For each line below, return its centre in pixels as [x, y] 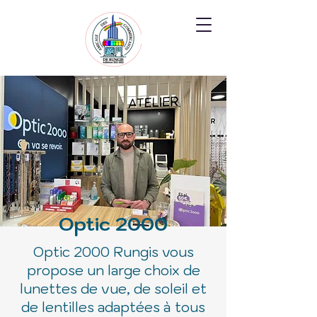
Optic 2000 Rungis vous [113, 252]
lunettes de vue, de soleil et [113, 289]
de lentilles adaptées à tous [113, 307]
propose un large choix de [113, 270]
